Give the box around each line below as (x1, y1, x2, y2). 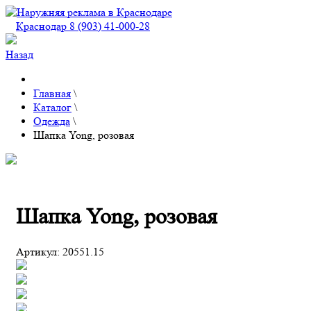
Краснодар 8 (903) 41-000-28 (16, 19, 150, 33)
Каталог (33, 101, 72, 114)
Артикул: (16, 244, 62, 258)
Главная (33, 87, 71, 100)
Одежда (33, 115, 70, 128)
